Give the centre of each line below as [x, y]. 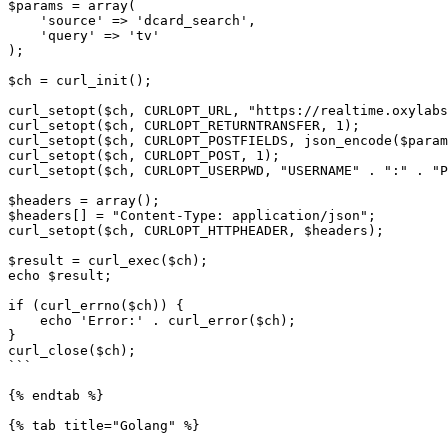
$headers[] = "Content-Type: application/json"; [192, 215]
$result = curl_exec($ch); [108, 260]
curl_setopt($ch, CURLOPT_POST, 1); [144, 155]
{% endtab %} [56, 395]
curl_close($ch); [72, 350]
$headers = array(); [84, 200]
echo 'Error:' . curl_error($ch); [24, 320]
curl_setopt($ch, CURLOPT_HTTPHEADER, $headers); [196, 230]
